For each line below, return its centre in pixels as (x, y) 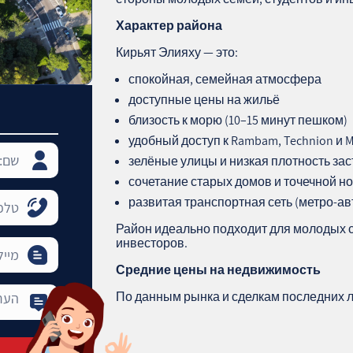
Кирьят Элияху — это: (177, 52)
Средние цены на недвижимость (219, 269)
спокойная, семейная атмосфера (225, 79)
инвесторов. (152, 243)
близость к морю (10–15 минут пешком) (238, 120)
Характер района (169, 25)
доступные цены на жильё (204, 99)
